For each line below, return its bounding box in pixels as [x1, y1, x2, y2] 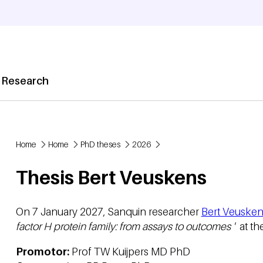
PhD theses [80, 139, 120, 149]
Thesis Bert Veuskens [15, 166, 207, 189]
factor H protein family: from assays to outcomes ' [15, 220, 235, 232]
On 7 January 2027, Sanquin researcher [15, 205, 201, 218]
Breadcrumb [15, 151, 103, 168]
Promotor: [15, 245, 69, 258]
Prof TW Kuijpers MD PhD [69, 245, 190, 258]
